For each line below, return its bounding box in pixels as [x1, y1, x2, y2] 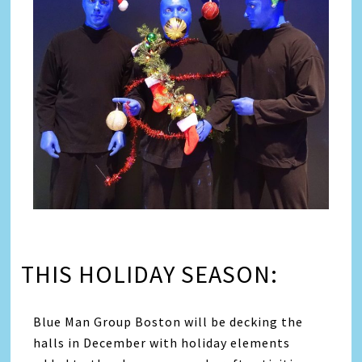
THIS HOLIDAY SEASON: [21, 258, 279, 289]
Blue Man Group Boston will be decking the [33, 313, 304, 330]
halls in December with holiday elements [33, 334, 291, 351]
